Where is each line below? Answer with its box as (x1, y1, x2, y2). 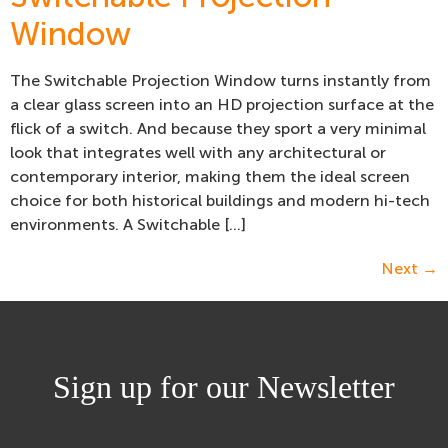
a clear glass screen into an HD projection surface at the (10, 94, 434, 114)
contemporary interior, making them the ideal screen (10, 166, 410, 186)
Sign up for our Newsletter (53, 368, 395, 405)
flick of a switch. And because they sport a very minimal (10, 118, 426, 138)
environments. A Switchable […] (10, 214, 246, 234)
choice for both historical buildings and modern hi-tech (10, 190, 430, 210)
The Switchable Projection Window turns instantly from (10, 70, 431, 90)
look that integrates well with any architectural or (10, 142, 386, 162)
